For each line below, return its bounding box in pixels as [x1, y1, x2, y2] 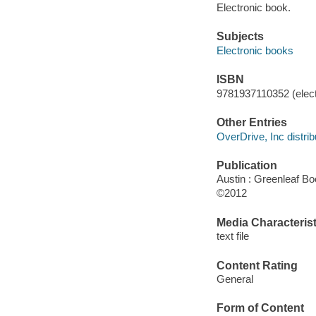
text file [216, 230, 249, 243]
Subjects [216, 30, 264, 43]
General [216, 273, 253, 286]
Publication [216, 159, 277, 171]
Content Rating [216, 259, 298, 272]
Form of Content [216, 302, 304, 315]
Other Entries [216, 116, 287, 129]
